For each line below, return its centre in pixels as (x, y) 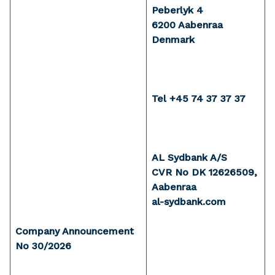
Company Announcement (75, 231)
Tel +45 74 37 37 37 (199, 99)
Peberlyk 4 (177, 10)
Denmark (173, 40)
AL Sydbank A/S (189, 157)
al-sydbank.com (189, 202)
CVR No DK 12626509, (204, 172)
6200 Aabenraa (187, 25)
